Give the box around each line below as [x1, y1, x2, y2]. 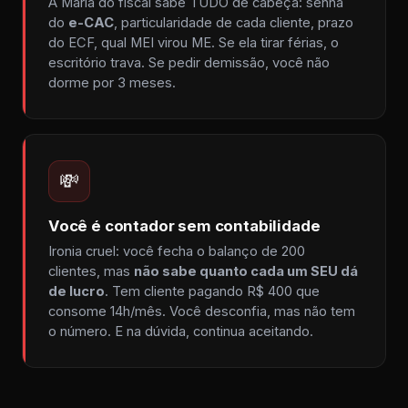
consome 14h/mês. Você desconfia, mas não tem [48, 303, 355, 320]
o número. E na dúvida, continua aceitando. [48, 323, 313, 340]
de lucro [48, 283, 105, 300]
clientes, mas [48, 263, 134, 280]
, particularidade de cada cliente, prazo [114, 15, 353, 31]
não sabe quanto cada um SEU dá [134, 263, 358, 280]
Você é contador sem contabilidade [48, 217, 321, 235]
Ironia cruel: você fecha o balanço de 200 [48, 243, 305, 260]
